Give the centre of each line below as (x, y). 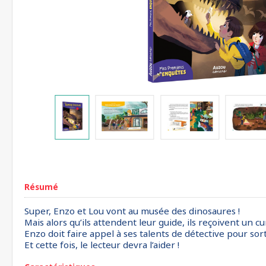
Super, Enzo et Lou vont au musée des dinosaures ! (132, 211)
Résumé (41, 187)
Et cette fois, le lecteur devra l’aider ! (102, 245)
